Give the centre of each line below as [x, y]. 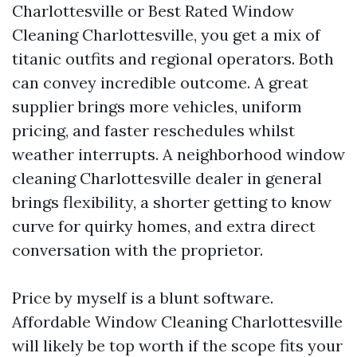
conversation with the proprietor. [137, 250]
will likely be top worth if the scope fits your [177, 345]
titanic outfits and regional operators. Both [173, 59]
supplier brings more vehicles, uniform [157, 106]
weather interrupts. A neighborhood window [178, 154]
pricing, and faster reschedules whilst [153, 130]
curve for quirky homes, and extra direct [164, 226]
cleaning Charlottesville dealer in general [167, 178]
